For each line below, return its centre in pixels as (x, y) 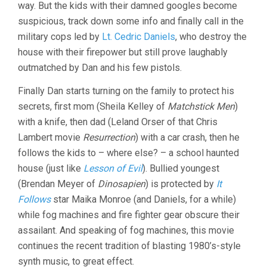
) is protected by (181, 184)
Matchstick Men (201, 106)
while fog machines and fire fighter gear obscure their (129, 215)
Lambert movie (50, 137)
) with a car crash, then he (187, 137)
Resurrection (109, 137)
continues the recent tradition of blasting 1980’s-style (129, 246)
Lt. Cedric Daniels (139, 37)
